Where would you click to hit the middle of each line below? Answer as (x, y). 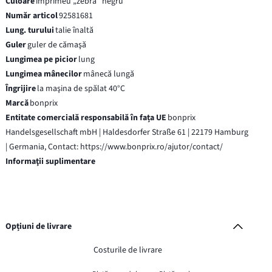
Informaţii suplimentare (51, 161)
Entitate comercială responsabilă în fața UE (86, 117)
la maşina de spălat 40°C (81, 88)
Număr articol (32, 15)
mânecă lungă (109, 74)
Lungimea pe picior (42, 59)
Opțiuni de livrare (39, 226)
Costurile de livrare (128, 250)
